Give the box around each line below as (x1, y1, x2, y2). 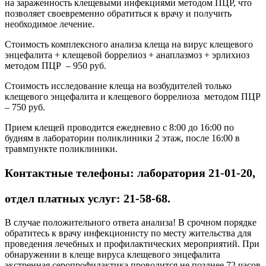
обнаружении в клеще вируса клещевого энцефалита (5, 249, 220, 259)
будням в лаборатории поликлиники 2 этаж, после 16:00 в (5, 132, 240, 143)
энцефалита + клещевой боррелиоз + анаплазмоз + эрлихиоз (5, 49, 249, 60)
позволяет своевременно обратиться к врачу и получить (5, 8, 232, 18)
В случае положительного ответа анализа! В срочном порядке (5, 217, 256, 227)
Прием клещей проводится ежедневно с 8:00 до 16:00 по (5, 122, 234, 132)
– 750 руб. (5, 102, 45, 112)
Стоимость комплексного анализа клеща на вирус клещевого (5, 39, 253, 49)
